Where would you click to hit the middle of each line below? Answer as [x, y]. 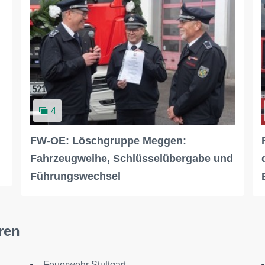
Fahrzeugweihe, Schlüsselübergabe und [131, 158]
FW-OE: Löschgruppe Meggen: [108, 140]
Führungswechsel [75, 176]
